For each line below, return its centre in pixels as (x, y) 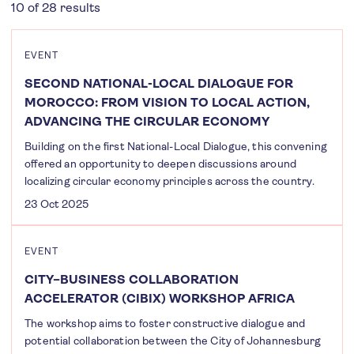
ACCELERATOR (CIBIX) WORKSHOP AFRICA (160, 298)
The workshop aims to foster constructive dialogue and (165, 323)
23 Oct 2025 (56, 204)
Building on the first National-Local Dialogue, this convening (176, 146)
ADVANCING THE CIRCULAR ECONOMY (147, 121)
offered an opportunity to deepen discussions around (161, 164)
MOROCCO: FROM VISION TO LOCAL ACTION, (167, 102)
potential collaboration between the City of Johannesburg (173, 341)
